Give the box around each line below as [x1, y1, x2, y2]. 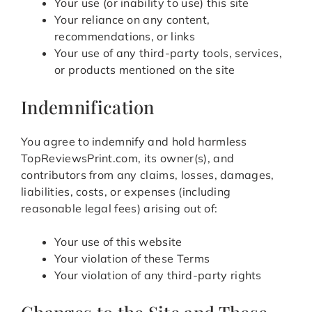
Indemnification [21, 95, 155, 119]
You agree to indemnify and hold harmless [21, 134, 247, 149]
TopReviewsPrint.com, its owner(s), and [21, 151, 235, 166]
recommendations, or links [54, 29, 196, 44]
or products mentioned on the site [54, 63, 235, 77]
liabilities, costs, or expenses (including [21, 185, 231, 199]
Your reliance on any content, [54, 13, 210, 27]
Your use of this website [54, 235, 182, 249]
